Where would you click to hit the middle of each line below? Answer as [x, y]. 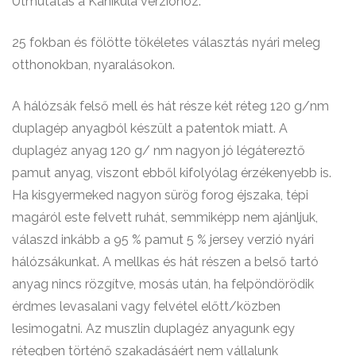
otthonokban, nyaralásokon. [93, 64]
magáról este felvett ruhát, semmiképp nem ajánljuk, [165, 217]
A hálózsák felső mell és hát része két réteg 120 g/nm [170, 106]
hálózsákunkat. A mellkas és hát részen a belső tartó [165, 261]
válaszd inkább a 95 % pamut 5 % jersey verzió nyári [163, 239]
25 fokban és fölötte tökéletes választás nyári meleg [166, 42]
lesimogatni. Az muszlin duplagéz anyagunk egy [153, 328]
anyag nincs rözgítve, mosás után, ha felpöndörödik [163, 284]
